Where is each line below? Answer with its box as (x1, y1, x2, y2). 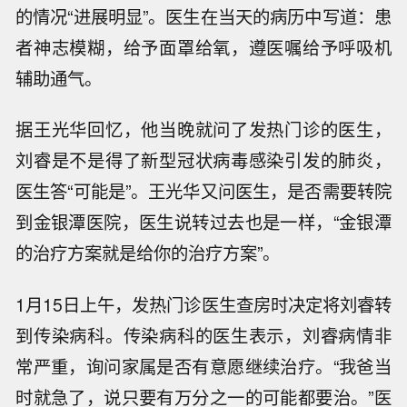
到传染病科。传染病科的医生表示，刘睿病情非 (15, 323, 392, 349)
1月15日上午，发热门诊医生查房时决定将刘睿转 (15, 292, 392, 318)
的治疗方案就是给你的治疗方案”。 (15, 240, 281, 266)
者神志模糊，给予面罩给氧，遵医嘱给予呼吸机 (15, 34, 392, 60)
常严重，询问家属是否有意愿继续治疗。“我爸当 (15, 353, 392, 380)
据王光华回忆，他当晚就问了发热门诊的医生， (15, 116, 392, 143)
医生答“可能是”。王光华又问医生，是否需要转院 (15, 178, 392, 204)
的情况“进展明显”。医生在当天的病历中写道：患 (15, 3, 392, 29)
